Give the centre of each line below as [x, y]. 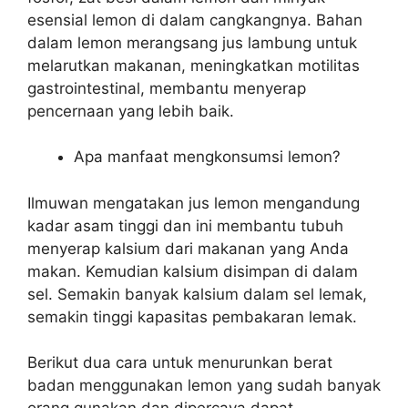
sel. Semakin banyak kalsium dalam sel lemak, [197, 294]
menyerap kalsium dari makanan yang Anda [188, 248]
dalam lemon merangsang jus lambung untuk [192, 42]
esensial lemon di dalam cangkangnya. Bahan [195, 20]
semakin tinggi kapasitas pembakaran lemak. [192, 316]
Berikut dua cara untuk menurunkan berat [180, 363]
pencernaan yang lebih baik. [131, 111]
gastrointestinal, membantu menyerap [167, 88]
